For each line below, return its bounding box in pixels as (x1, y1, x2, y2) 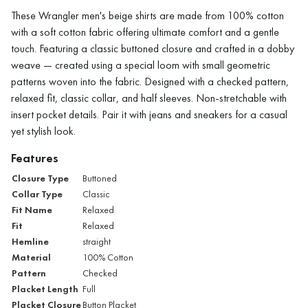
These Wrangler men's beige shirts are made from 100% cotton (11, 8, 284, 22)
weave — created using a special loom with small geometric (11, 58, 270, 71)
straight (82, 235, 111, 247)
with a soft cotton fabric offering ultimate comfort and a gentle (11, 25, 279, 38)
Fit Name (12, 203, 52, 216)
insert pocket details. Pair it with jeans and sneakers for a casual (11, 107, 287, 121)
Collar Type (12, 187, 63, 200)
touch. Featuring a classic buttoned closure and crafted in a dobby (11, 41, 294, 55)
